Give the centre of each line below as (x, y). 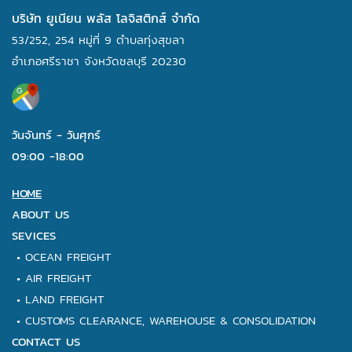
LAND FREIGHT (65, 299)
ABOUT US (40, 214)
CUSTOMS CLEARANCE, (87, 320)
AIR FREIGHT (59, 277)
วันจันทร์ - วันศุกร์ (56, 134)
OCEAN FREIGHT (68, 256)
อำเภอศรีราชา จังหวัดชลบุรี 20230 (99, 60)
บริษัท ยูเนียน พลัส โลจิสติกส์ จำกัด (106, 18)
